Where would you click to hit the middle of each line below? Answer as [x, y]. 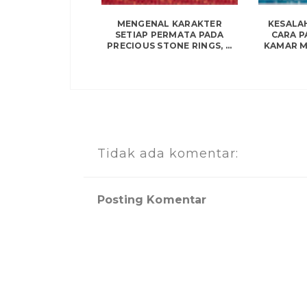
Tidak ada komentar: [168, 154]
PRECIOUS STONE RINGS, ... [170, 46]
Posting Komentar [152, 200]
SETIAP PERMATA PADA [169, 35]
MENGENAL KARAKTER [169, 24]
